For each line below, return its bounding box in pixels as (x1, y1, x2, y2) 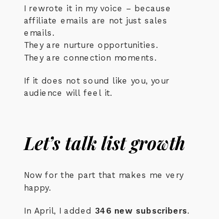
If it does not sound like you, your (24, 76, 170, 86)
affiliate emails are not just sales (24, 16, 168, 25)
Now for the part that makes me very (24, 170, 184, 180)
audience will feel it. (24, 88, 112, 98)
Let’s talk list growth (24, 131, 186, 155)
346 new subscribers (94, 206, 188, 216)
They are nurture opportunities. (24, 40, 159, 50)
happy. (24, 182, 51, 193)
